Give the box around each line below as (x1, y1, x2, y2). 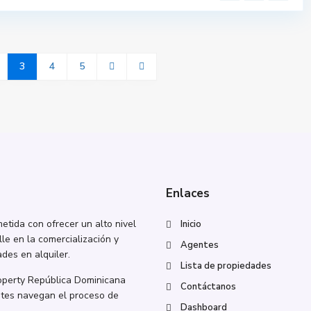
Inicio (180, 218, 201, 230)
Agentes (180, 239, 219, 251)
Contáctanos (180, 280, 236, 293)
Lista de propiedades (180, 260, 271, 272)
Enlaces (166, 185, 210, 201)
